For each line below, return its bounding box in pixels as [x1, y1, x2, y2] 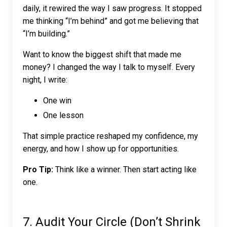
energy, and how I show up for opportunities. [23, 143, 179, 154]
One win [43, 96, 71, 106]
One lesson [43, 110, 84, 120]
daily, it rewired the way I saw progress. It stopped [23, 4, 202, 14]
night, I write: [23, 75, 67, 85]
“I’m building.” [23, 29, 70, 39]
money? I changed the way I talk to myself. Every [23, 62, 195, 72]
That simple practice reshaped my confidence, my [23, 131, 198, 141]
